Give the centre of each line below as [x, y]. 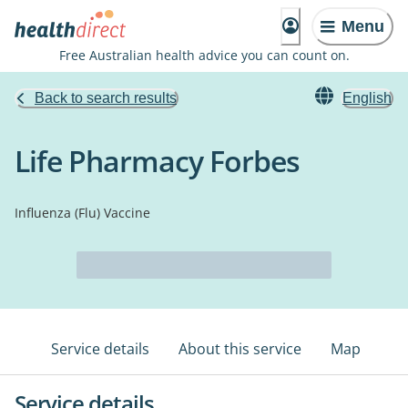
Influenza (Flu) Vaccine [82, 213]
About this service [240, 349]
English [367, 98]
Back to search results [106, 98]
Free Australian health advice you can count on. [204, 55]
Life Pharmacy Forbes [157, 161]
